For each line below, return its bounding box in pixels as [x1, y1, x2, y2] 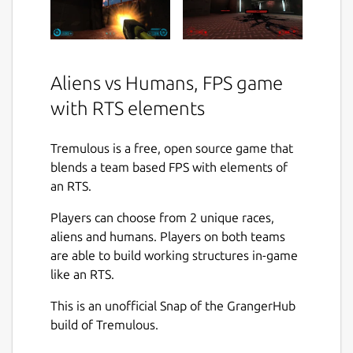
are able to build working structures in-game [50, 248, 298, 263]
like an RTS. [50, 267, 114, 282]
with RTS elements [50, 97, 205, 119]
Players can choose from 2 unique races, [50, 210, 274, 225]
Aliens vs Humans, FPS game [50, 72, 283, 94]
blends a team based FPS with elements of [50, 160, 288, 175]
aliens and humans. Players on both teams [50, 229, 285, 244]
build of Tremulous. [50, 318, 158, 333]
